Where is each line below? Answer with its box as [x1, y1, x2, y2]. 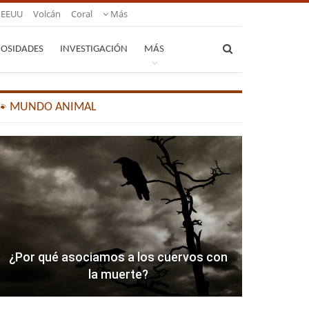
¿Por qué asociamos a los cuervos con [8, 250, 228, 265]
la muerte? [88, 267, 148, 282]
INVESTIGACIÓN [60, 44, 128, 54]
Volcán [33, 8, 61, 20]
